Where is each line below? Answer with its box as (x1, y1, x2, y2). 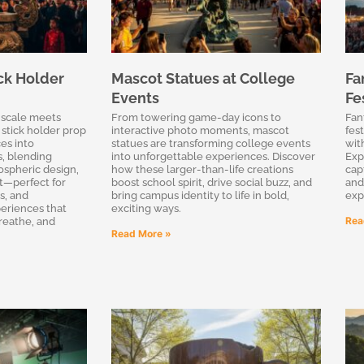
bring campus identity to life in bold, (111, 188, 289, 201)
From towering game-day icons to (111, 110, 281, 123)
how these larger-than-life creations (111, 162, 293, 175)
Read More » (111, 227, 171, 240)
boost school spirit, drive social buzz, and (111, 175, 312, 188)
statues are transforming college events (111, 136, 310, 149)
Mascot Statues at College (111, 69, 295, 87)
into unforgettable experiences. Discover (111, 149, 315, 162)
